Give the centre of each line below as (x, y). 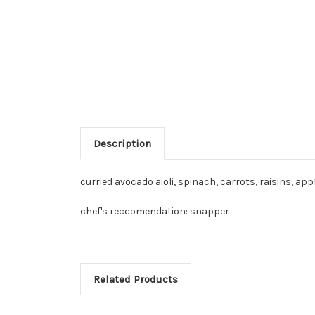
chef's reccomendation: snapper (155, 212)
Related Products (135, 279)
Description (122, 144)
